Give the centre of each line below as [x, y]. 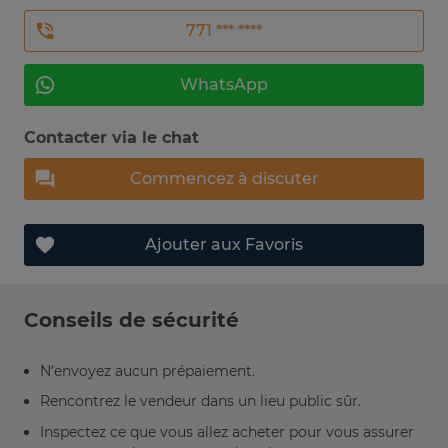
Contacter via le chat [111, 138]
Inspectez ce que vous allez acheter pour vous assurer [227, 432]
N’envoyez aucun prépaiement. [147, 370]
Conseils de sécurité [131, 320]
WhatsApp [224, 85]
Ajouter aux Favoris [224, 245]
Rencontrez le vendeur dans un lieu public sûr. [200, 401]
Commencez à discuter [224, 179]
